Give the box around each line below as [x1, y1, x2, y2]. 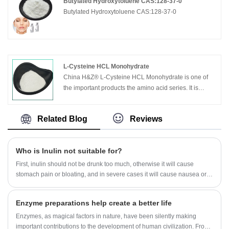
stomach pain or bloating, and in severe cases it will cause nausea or [16, 170, 207, 178]
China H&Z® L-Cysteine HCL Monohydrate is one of [63, 74, 209, 81]
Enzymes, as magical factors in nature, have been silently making [16, 213, 196, 220]
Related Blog [37, 114, 87, 123]
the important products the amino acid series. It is [63, 84, 199, 92]
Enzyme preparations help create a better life [16, 199, 172, 208]
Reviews [130, 114, 163, 123]
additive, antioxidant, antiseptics [63, 117, 152, 124]
